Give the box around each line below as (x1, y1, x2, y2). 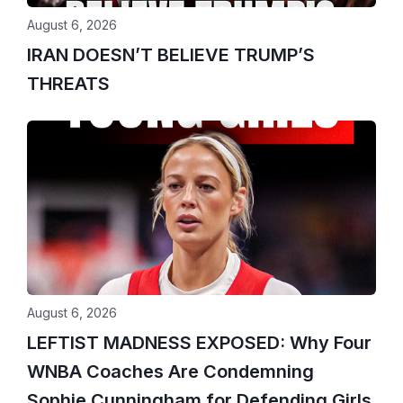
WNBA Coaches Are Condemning (27, 361, 314, 383)
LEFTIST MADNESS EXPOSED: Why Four (27, 332, 372, 354)
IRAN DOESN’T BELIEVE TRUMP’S (27, 44, 315, 67)
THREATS (27, 73, 110, 95)
